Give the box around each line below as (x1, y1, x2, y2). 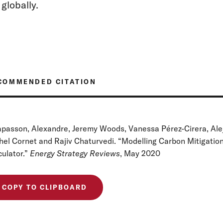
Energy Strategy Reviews (29, 148, 120, 158)
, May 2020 (119, 148, 160, 158)
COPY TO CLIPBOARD (1, 183, 87, 191)
